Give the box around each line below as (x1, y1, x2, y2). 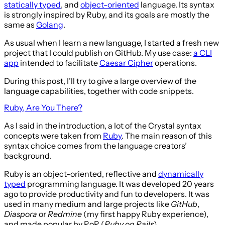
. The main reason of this (122, 130, 212, 141)
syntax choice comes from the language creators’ (4, 140, 187, 151)
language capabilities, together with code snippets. (4, 85, 194, 96)
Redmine (48, 208, 82, 219)
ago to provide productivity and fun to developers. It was (4, 188, 209, 199)
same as (4, 19, 36, 30)
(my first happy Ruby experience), (82, 208, 208, 219)
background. (4, 150, 52, 161)
